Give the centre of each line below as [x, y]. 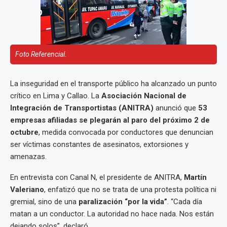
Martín [195, 177]
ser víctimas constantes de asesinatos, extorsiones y [99, 144]
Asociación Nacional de [144, 96]
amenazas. [28, 157]
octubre [24, 132]
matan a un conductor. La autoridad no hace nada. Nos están [112, 214]
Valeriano [27, 190]
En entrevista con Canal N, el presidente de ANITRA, [97, 177]
